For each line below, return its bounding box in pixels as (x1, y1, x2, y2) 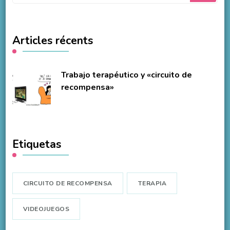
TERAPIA (137, 179, 167, 187)
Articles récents (12, 32, 93, 48)
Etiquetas (12, 136, 61, 152)
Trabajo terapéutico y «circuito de (61, 69, 192, 81)
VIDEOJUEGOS (23, 204, 70, 213)
